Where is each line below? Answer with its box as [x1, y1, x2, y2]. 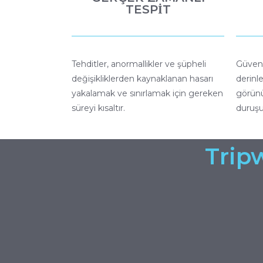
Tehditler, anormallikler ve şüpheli [72, 58, 206, 69]
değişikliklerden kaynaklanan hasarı [72, 73, 213, 84]
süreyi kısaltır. [72, 102, 125, 113]
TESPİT [125, 2, 171, 16]
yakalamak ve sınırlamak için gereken [72, 87, 223, 99]
